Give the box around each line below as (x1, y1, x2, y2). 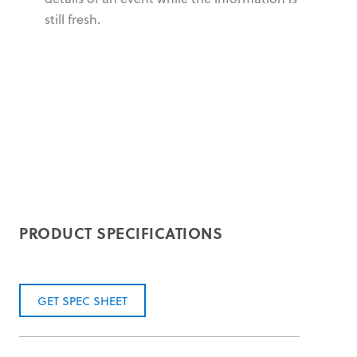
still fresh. (45, 10, 100, 28)
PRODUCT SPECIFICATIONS (19, 221, 222, 244)
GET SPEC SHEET (37, 292, 127, 310)
